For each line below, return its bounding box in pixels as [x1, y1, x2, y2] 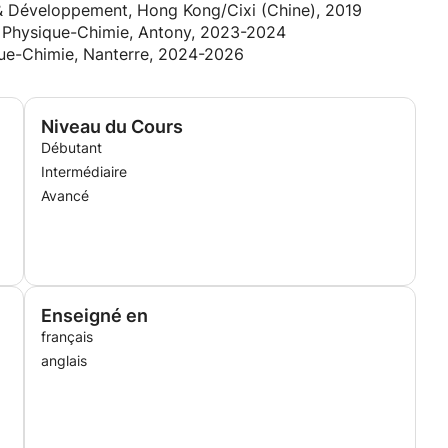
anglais [41, 352, 87, 369]
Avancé [41, 187, 89, 204]
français [41, 328, 93, 345]
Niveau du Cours [41, 116, 183, 137]
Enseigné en [41, 305, 148, 326]
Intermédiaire [41, 163, 127, 180]
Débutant [41, 139, 102, 156]
